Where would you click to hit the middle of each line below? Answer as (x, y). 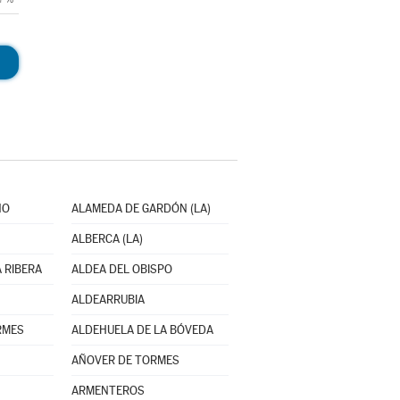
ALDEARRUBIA (108, 300)
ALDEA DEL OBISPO (121, 269)
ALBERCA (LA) (107, 239)
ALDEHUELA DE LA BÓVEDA (142, 330)
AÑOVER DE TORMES (125, 360)
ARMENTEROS (108, 391)
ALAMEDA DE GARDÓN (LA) (141, 208)
